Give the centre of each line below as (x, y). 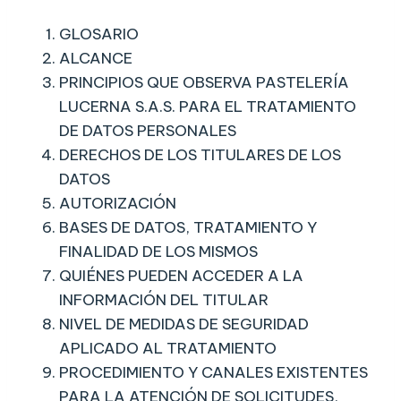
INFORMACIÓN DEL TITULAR (164, 300)
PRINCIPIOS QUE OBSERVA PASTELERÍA (204, 83)
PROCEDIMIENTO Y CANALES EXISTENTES (213, 373)
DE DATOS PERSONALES (148, 131)
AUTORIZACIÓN (118, 204)
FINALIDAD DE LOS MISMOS (158, 252)
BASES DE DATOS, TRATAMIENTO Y (188, 228)
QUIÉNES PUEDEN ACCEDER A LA (181, 276)
